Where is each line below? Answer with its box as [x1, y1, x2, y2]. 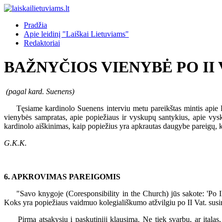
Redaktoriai [24, 39, 60, 47]
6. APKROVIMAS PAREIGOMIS [4, 172, 120, 181]
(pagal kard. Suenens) [4, 87, 74, 96]
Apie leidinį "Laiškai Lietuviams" [24, 30, 129, 38]
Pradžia [24, 21, 47, 29]
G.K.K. [4, 138, 27, 147]
